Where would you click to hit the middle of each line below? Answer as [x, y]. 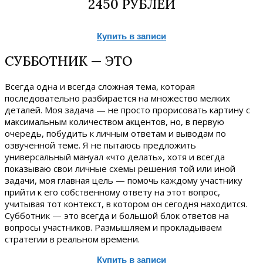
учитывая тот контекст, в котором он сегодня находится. [126, 204]
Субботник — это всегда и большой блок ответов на [117, 216]
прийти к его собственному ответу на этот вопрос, [112, 192]
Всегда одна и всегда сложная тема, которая [100, 87]
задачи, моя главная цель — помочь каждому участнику [124, 181]
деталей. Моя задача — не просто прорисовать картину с [127, 110]
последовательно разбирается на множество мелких [117, 98]
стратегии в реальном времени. [72, 239]
